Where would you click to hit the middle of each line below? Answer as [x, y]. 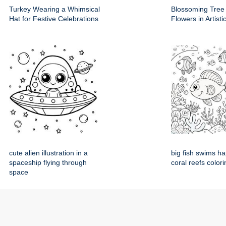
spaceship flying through [48, 162]
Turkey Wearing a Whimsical [54, 9]
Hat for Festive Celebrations [54, 19]
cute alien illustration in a [48, 153]
